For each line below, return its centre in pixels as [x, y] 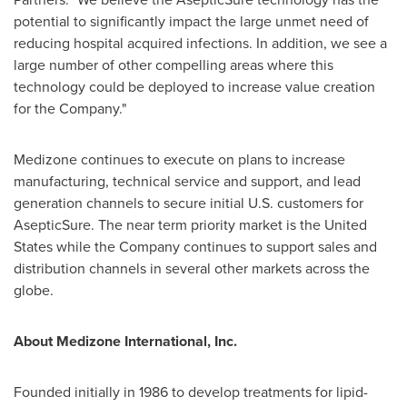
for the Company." [70, 109]
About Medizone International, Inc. [125, 341]
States [33, 247]
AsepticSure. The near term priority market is [157, 225]
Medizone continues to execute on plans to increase [179, 159]
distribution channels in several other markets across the [192, 268]
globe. [34, 290]
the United [333, 225]
